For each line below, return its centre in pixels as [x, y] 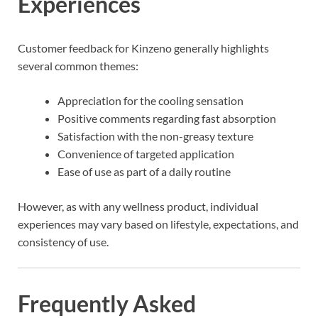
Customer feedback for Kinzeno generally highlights [143, 48]
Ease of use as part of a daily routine [144, 171]
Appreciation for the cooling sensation [150, 100]
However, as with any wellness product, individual [138, 206]
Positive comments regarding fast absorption [167, 118]
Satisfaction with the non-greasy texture [155, 136]
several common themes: [78, 65]
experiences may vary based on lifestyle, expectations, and [158, 224]
